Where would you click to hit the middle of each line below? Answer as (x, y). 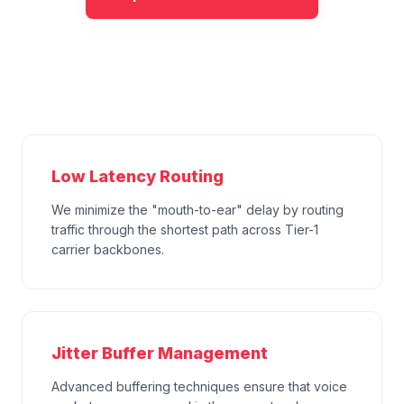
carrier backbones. (108, 249)
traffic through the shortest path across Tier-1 (185, 230)
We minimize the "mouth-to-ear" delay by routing (197, 210)
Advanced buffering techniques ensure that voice (199, 386)
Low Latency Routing (138, 176)
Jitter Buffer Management (160, 353)
